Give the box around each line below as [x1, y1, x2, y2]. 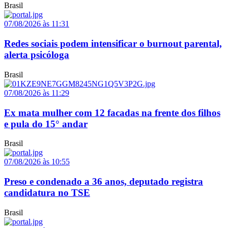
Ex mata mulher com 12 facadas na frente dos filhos [4, 107, 220, 118]
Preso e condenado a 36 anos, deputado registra [4, 176, 203, 187]
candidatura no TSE [4, 187, 90, 198]
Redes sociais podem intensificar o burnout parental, [4, 38, 222, 49]
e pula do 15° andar [4, 118, 88, 129]
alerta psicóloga [4, 49, 69, 61]
